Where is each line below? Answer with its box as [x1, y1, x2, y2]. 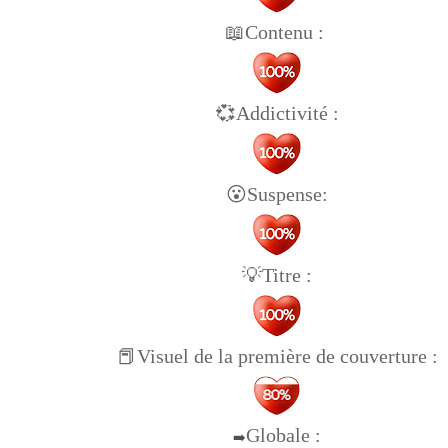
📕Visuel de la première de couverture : [116, 344, 438, 367]
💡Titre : [242, 263, 312, 286]
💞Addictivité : [215, 101, 339, 124]
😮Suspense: [226, 182, 328, 205]
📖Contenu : [225, 20, 329, 43]
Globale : [246, 423, 321, 446]
